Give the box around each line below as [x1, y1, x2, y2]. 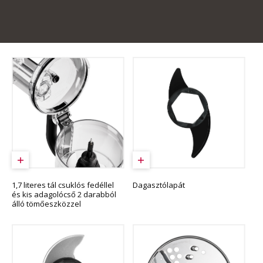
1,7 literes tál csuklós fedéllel [12, 180, 114, 191]
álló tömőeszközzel [12, 198, 81, 210]
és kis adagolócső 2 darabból [12, 189, 116, 200]
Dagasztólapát [132, 180, 185, 191]
